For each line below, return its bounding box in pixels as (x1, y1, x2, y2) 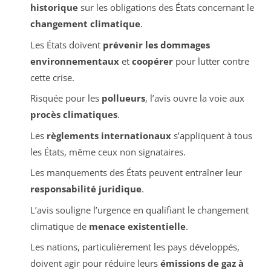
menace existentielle (88, 220, 186, 232)
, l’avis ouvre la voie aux (145, 92, 244, 105)
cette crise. (30, 71, 74, 83)
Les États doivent (30, 38, 103, 51)
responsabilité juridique (30, 183, 142, 195)
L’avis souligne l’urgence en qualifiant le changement (30, 203, 249, 216)
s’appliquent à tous (171, 129, 252, 142)
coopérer (131, 54, 173, 67)
